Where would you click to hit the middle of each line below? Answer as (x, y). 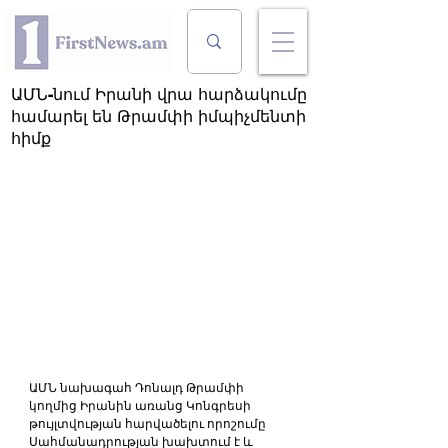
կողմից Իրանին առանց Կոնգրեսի (141, 405)
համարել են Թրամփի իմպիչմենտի (158, 116)
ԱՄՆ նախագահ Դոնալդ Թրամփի (138, 387)
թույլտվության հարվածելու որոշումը (149, 423)
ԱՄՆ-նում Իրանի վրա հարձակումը (159, 94)
